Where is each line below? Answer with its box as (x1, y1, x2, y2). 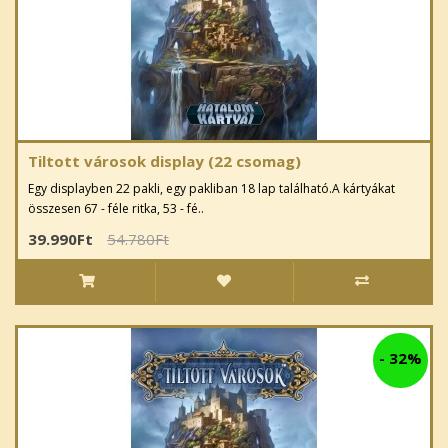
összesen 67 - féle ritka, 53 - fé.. (28, 200, 204, 218)
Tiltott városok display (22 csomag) (28, 151, 301, 172)
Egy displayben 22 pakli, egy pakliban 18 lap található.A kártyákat (28, 180, 395, 198)
